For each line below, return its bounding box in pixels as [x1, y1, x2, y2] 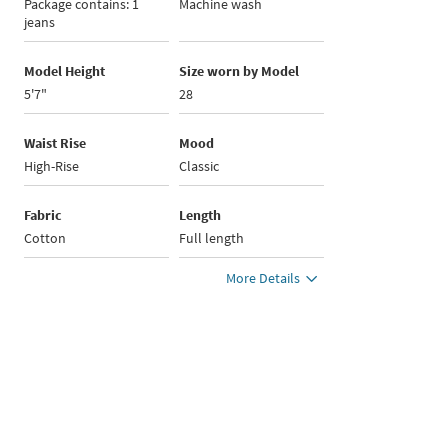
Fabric [24, 206, 63, 225]
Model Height [24, 62, 106, 81]
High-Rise [24, 157, 80, 176]
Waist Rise [24, 134, 87, 153]
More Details [226, 269, 301, 288]
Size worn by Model [179, 62, 300, 81]
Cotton [24, 229, 67, 248]
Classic [179, 157, 220, 176]
